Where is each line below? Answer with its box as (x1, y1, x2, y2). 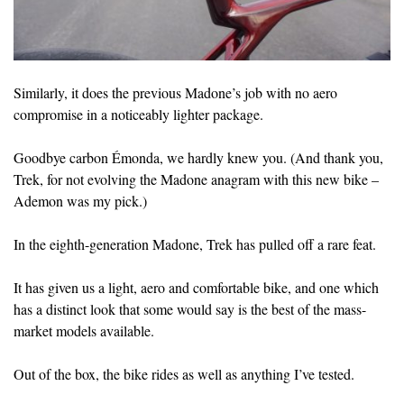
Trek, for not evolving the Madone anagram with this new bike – (14, 169, 379, 188)
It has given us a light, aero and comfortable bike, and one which (14, 277, 379, 297)
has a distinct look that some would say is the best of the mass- (14, 298, 366, 318)
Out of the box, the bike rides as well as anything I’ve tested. (14, 363, 354, 383)
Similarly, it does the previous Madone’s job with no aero (14, 82, 337, 102)
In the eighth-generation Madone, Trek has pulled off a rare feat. (14, 234, 376, 253)
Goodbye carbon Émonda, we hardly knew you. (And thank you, (14, 147, 383, 167)
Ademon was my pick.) (14, 190, 147, 210)
